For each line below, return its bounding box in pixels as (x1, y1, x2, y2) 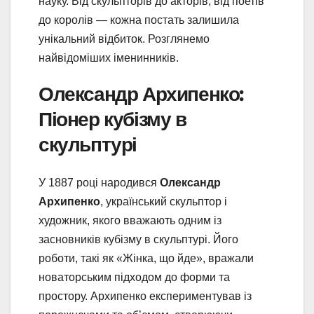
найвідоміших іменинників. (39, 52, 179, 64)
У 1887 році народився (39, 176, 160, 189)
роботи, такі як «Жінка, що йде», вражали (39, 252, 254, 264)
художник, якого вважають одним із (39, 214, 221, 226)
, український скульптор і (100, 195, 227, 207)
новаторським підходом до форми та (39, 271, 230, 283)
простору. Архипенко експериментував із (39, 289, 252, 302)
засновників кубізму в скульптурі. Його (39, 233, 238, 245)
